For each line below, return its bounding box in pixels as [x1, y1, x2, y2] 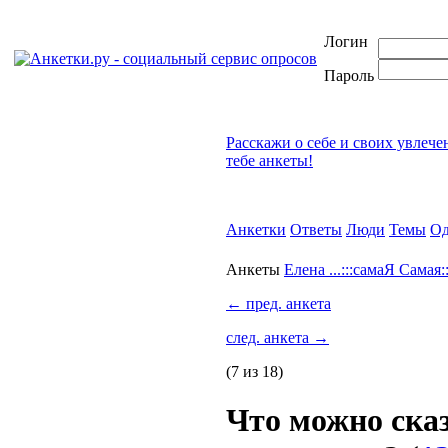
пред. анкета [242, 295, 331, 312]
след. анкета [226, 329, 313, 346]
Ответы [290, 221, 342, 238]
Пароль [324, 67, 374, 84]
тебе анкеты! [226, 152, 313, 169]
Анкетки [226, 221, 286, 238]
